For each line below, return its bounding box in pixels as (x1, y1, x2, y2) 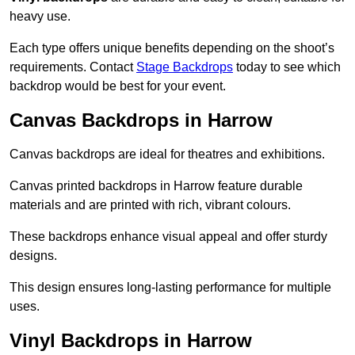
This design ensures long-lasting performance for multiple (10, 281, 331, 295)
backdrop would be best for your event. (10, 79, 226, 94)
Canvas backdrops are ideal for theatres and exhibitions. (10, 147, 325, 162)
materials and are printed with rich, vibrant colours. (10, 198, 291, 212)
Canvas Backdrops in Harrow (10, 109, 273, 132)
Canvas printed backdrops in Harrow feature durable (10, 179, 303, 193)
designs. (10, 249, 57, 263)
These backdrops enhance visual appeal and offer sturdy (10, 230, 327, 244)
